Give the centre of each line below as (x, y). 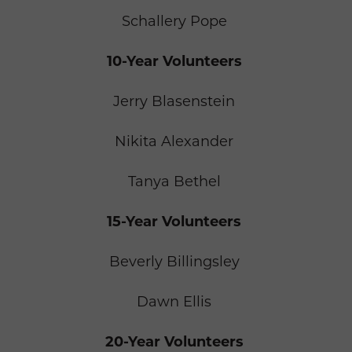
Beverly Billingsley (174, 262)
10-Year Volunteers (174, 62)
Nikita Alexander (174, 142)
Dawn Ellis (174, 302)
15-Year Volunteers (174, 222)
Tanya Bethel (174, 182)
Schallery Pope (174, 22)
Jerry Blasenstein (174, 102)
